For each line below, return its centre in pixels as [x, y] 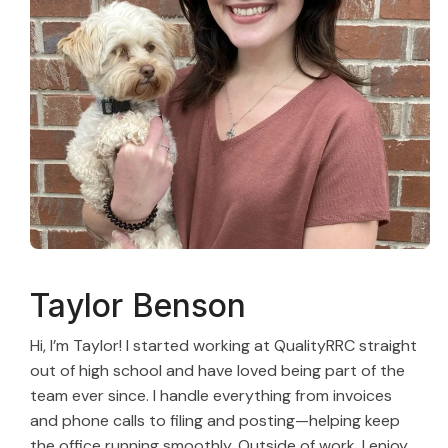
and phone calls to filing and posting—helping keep [215, 421]
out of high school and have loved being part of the [217, 371]
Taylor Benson [138, 306]
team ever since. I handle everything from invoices [211, 396]
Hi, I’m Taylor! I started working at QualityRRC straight [223, 346]
